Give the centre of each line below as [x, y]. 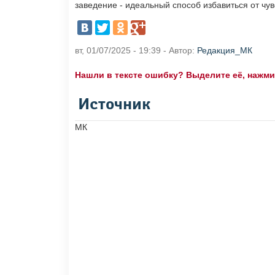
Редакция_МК [225, 51]
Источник [114, 105]
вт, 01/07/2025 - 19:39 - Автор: [136, 51]
